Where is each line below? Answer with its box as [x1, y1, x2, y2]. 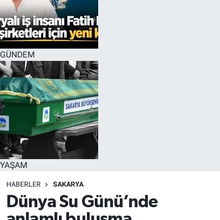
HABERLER [6, 180, 41, 188]
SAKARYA [53, 180, 83, 188]
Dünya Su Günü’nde [6, 193, 158, 211]
